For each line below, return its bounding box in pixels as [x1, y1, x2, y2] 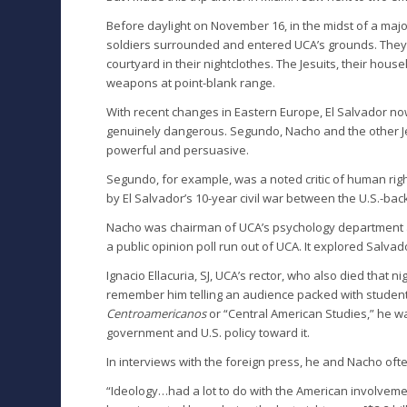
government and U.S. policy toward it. [106, 323, 311, 341]
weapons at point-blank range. [106, 74, 276, 91]
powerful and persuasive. [106, 141, 250, 158]
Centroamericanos [106, 304, 207, 322]
